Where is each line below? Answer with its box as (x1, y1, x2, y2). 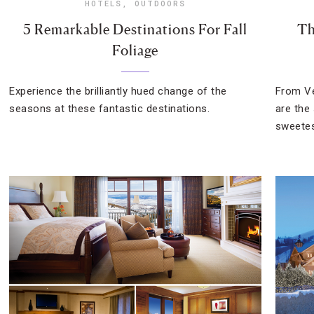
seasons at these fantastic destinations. (9, 102, 210, 115)
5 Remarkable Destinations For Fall (23, 21, 248, 38)
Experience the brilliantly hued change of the (9, 85, 227, 97)
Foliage (112, 42, 159, 59)
